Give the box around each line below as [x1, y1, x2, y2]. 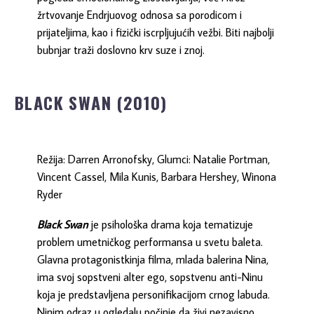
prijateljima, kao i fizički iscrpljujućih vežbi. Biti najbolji [37, 25, 275, 40]
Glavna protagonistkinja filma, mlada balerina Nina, [37, 252, 269, 266]
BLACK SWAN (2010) [15, 90, 168, 116]
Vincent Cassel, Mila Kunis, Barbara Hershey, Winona [37, 170, 277, 184]
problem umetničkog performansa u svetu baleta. [37, 234, 264, 249]
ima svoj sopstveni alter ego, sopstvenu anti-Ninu [37, 269, 264, 284]
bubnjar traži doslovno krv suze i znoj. [37, 43, 205, 57]
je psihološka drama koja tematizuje [88, 217, 254, 231]
